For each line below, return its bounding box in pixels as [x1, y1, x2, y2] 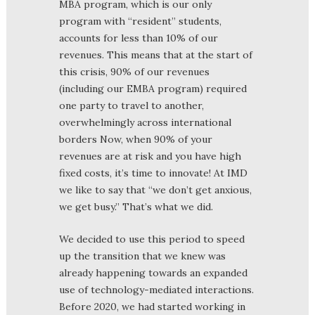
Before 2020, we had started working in [59, 300, 245, 313]
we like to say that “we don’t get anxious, [59, 183, 252, 196]
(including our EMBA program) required [59, 82, 247, 95]
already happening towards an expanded [59, 266, 247, 279]
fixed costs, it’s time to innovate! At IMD [59, 166, 247, 179]
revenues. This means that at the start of [59, 48, 252, 61]
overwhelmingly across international [59, 115, 231, 129]
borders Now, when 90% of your [59, 132, 212, 146]
